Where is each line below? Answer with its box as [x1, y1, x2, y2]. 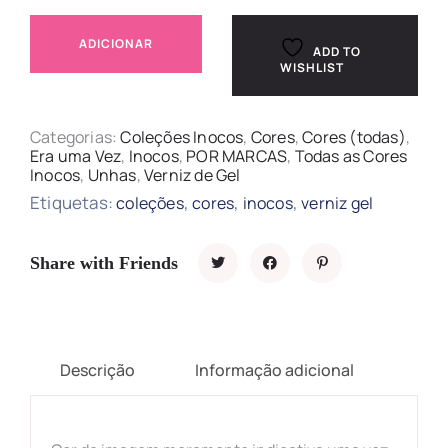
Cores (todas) [302, 126, 406, 148]
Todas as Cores [294, 145, 408, 167]
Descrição [60, 359, 135, 381]
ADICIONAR [79, 35, 153, 52]
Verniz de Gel [144, 164, 241, 186]
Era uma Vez [30, 145, 122, 167]
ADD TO [313, 43, 361, 60]
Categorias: [30, 126, 121, 148]
